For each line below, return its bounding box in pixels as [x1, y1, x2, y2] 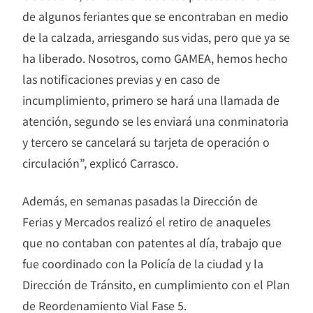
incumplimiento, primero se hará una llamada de [22, 92, 279, 109]
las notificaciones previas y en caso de [22, 71, 220, 88]
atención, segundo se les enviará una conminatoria [22, 112, 289, 130]
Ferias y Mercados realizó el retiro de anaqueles [22, 213, 270, 231]
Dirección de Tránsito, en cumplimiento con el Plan [22, 276, 290, 293]
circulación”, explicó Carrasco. [22, 154, 178, 172]
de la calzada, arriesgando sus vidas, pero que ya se [22, 29, 290, 46]
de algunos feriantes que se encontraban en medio [22, 8, 289, 25]
